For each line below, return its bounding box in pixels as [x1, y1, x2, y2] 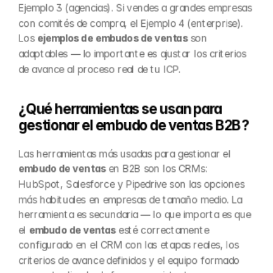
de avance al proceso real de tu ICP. [18, 63, 181, 75]
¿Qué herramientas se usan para [18, 101, 222, 118]
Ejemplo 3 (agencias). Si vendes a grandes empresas [18, 2, 252, 14]
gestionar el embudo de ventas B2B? [18, 117, 249, 134]
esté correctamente [115, 224, 209, 236]
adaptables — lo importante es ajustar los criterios [18, 48, 246, 60]
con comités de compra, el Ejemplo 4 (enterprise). [18, 17, 243, 29]
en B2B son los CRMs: [105, 163, 208, 175]
